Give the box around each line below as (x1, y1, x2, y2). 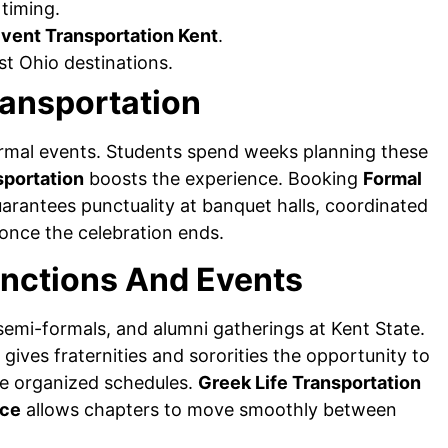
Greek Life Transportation (198, 371, 421, 393)
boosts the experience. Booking (84, 168, 363, 190)
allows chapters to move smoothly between (21, 398, 397, 420)
